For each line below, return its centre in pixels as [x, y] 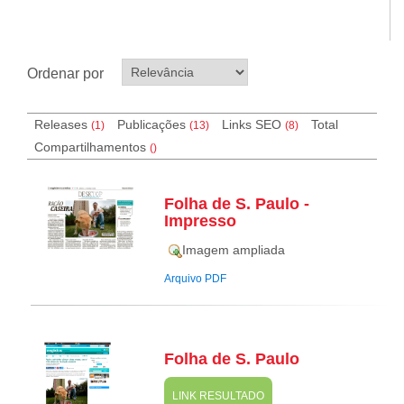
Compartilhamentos [92, 147]
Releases [62, 124]
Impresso [201, 220]
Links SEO [251, 124]
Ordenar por [65, 73]
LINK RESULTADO [219, 395]
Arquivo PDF [196, 278]
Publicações [151, 124]
